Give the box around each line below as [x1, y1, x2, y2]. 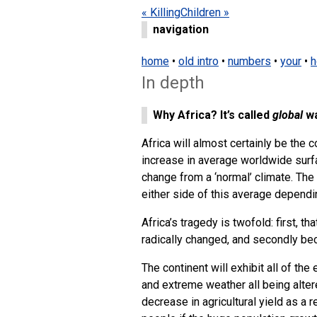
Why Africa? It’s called [153, 108, 272, 122]
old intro [178, 54, 219, 69]
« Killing [142, 6, 180, 19]
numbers [228, 54, 271, 69]
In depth [142, 73, 204, 93]
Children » [180, 6, 229, 19]
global [272, 108, 303, 122]
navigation [153, 23, 209, 36]
